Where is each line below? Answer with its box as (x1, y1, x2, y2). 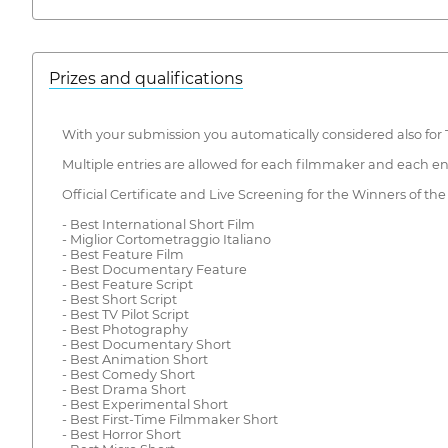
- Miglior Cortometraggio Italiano (61, 231, 271, 247)
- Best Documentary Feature (61, 261, 247, 277)
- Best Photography (61, 321, 188, 337)
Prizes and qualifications (49, 69, 243, 89)
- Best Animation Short (61, 351, 208, 367)
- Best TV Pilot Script (61, 306, 189, 322)
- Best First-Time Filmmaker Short (61, 411, 278, 427)
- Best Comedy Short (61, 366, 195, 382)
